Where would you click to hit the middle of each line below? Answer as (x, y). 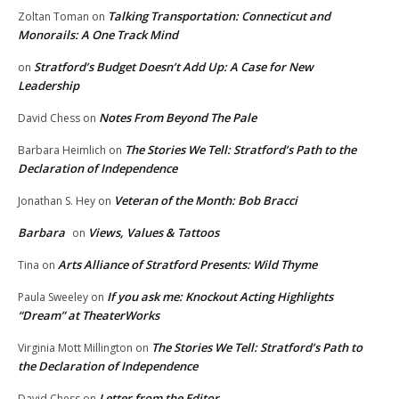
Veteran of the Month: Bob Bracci (206, 201)
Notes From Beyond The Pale (178, 118)
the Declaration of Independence (108, 366)
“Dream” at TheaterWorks (94, 316)
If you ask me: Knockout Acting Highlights (220, 297)
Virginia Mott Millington (75, 348)
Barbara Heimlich (62, 151)
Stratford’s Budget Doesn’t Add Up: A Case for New (174, 67)
